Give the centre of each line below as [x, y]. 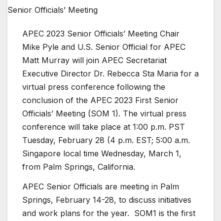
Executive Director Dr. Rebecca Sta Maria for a [110, 74]
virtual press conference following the [94, 87]
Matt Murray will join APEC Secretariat [94, 60]
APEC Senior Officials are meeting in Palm [101, 187]
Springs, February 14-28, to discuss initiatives [107, 200]
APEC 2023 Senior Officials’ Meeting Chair [101, 34]
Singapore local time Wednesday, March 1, [102, 154]
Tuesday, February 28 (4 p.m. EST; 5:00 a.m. [106, 140]
